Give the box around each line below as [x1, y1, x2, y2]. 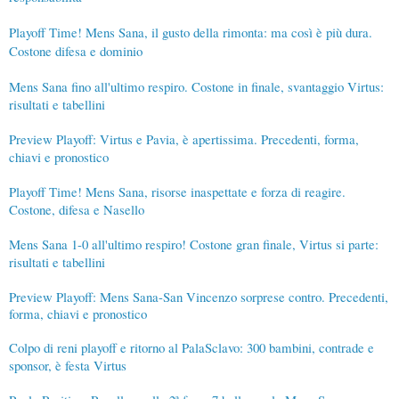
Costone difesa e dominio [9, 42, 142, 61]
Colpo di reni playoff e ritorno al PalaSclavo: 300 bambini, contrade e [9, 338, 374, 357]
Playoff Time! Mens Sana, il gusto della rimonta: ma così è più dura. [9, 23, 372, 42]
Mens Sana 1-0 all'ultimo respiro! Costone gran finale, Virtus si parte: [9, 235, 379, 254]
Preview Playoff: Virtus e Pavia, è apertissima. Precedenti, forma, [9, 130, 359, 149]
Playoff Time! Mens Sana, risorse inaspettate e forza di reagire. [9, 183, 346, 201]
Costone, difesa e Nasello [9, 200, 144, 219]
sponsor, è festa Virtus [9, 356, 126, 375]
